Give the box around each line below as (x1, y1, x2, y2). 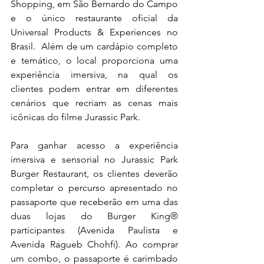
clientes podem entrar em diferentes (11, 82, 178, 94)
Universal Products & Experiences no (11, 26, 178, 38)
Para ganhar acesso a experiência (11, 139, 178, 151)
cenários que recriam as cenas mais (11, 97, 178, 108)
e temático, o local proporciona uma (11, 54, 178, 66)
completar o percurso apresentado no (11, 181, 178, 193)
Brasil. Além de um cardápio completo (11, 40, 178, 52)
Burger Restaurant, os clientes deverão (11, 167, 178, 179)
